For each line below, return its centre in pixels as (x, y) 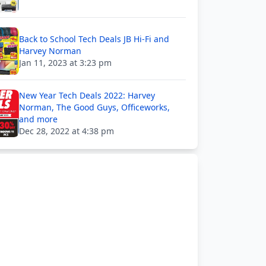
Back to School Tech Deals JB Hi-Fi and (94, 39)
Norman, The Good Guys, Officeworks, (94, 107)
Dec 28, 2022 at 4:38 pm (66, 131)
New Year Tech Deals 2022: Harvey (87, 95)
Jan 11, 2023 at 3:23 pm (65, 63)
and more (38, 119)
